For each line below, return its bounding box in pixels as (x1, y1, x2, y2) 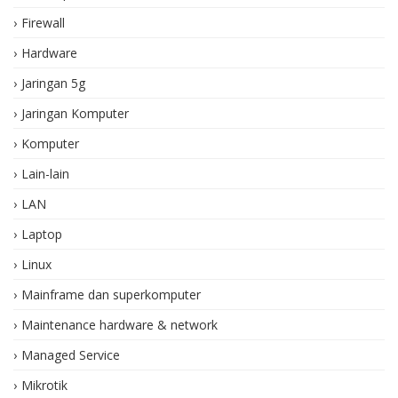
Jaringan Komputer (21, 104, 129, 122)
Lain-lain (21, 164, 69, 182)
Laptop (21, 225, 62, 243)
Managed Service (21, 346, 120, 363)
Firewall (21, 13, 65, 31)
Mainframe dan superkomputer (21, 285, 201, 303)
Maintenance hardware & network (21, 315, 218, 333)
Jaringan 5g (21, 74, 85, 92)
